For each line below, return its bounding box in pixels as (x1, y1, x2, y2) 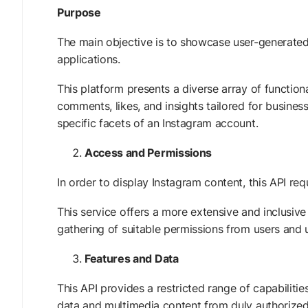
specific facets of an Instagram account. (57, 116, 258, 130)
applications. (57, 52, 120, 66)
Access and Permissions (85, 146, 212, 159)
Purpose (57, 5, 104, 19)
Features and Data (85, 252, 179, 265)
